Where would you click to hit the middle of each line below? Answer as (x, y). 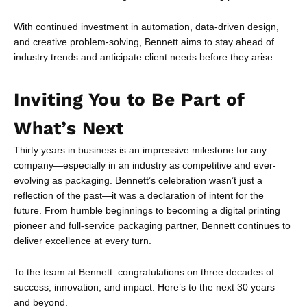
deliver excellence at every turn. (83, 240)
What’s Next (69, 128)
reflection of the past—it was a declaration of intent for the (139, 195)
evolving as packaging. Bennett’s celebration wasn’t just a (138, 180)
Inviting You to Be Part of (130, 99)
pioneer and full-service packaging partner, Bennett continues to (152, 225)
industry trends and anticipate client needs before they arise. (145, 57)
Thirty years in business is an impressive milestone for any (140, 150)
